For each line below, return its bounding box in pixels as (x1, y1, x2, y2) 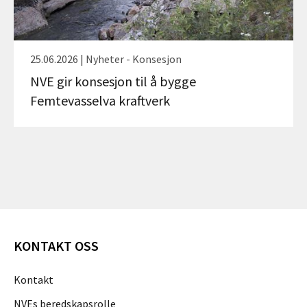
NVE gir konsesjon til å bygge (30, 73, 196, 90)
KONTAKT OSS (14, 237, 99, 255)
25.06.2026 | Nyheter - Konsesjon (30, 52, 182, 66)
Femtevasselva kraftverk (30, 92, 170, 110)
